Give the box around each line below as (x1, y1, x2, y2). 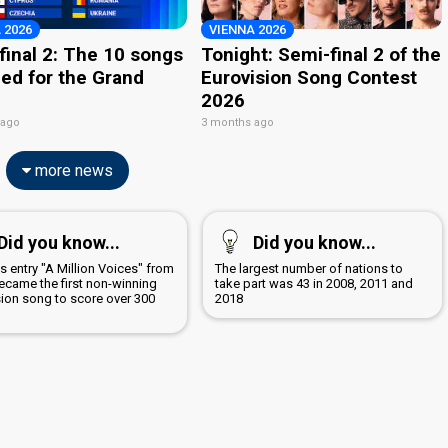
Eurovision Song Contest (201, 65, 418, 89)
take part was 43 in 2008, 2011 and (214, 275, 413, 291)
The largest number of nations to (214, 260, 403, 276)
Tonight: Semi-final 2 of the (201, 42, 442, 66)
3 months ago (201, 115, 275, 129)
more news (30, 160, 113, 180)
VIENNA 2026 (209, 21, 287, 37)
